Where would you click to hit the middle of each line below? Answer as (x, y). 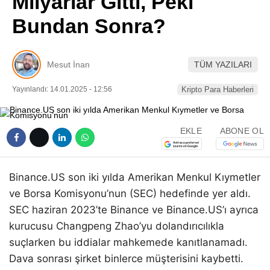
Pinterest (199, 15)
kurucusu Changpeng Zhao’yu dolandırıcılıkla (117, 226)
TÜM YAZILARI (223, 64)
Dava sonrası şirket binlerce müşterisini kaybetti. (126, 259)
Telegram (199, 83)
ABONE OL (242, 130)
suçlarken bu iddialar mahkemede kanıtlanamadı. (128, 242)
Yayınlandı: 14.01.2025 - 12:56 (62, 89)
